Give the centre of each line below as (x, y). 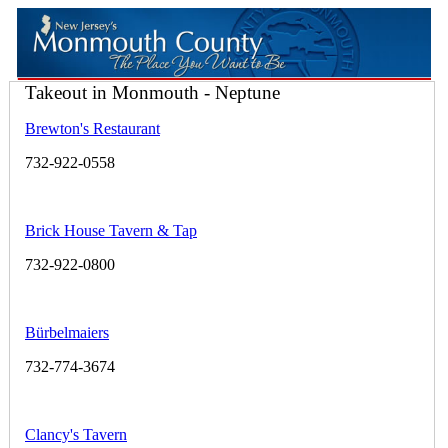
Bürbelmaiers (67, 332)
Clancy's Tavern (76, 434)
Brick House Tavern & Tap (111, 230)
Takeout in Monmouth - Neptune (152, 92)
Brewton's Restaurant (92, 128)
